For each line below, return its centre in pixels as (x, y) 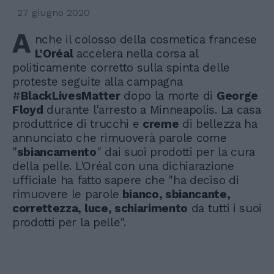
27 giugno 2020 (54, 12)
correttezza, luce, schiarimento (100, 208)
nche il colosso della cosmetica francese (146, 39)
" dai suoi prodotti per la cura (176, 152)
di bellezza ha (218, 124)
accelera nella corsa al (135, 53)
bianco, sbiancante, (175, 194)
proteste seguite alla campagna (98, 81)
